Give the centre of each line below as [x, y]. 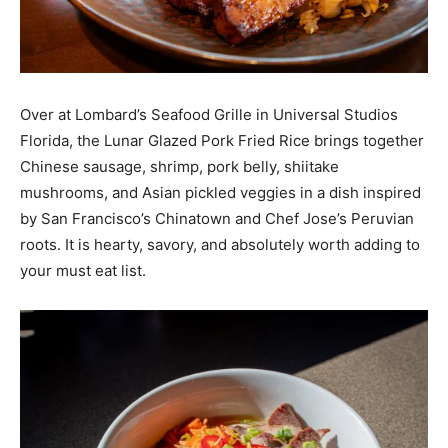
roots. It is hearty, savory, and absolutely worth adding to [220, 244]
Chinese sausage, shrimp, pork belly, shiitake [179, 166]
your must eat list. [83, 270]
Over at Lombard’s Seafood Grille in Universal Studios [209, 114]
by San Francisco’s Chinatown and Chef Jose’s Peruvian [217, 218]
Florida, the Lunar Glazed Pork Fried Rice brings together [222, 140]
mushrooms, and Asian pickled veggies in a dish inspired [220, 192]
